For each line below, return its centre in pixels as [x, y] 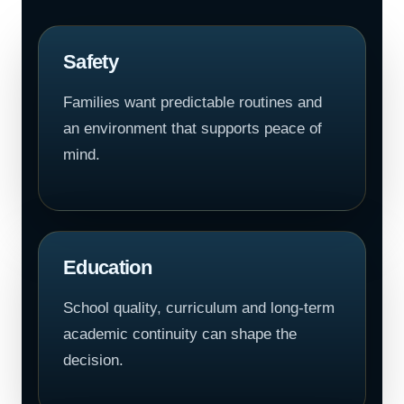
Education [108, 267]
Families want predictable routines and [193, 102]
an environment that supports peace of [193, 129]
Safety [91, 62]
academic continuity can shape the [180, 334]
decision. [93, 360]
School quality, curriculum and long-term [199, 308]
